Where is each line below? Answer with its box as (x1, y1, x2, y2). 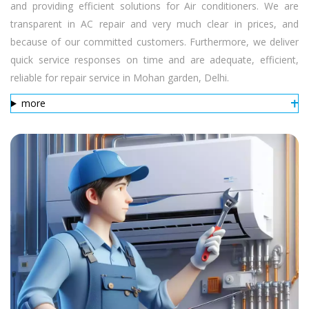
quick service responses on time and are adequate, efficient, (10, 53, 299, 66)
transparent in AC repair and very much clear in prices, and (10, 17, 299, 30)
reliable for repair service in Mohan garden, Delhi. (10, 71, 229, 84)
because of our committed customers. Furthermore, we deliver (10, 35, 299, 48)
